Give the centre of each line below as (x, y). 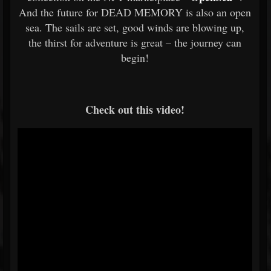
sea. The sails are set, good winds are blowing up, (135, 27)
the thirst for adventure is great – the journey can (135, 42)
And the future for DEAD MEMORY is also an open (135, 12)
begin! (135, 57)
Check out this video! (135, 109)
